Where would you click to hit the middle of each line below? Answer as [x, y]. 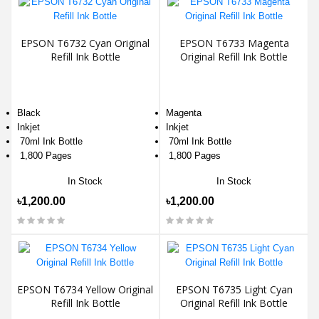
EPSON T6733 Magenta [234, 43]
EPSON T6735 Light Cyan [234, 290]
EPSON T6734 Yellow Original [85, 290]
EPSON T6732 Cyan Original [85, 43]
